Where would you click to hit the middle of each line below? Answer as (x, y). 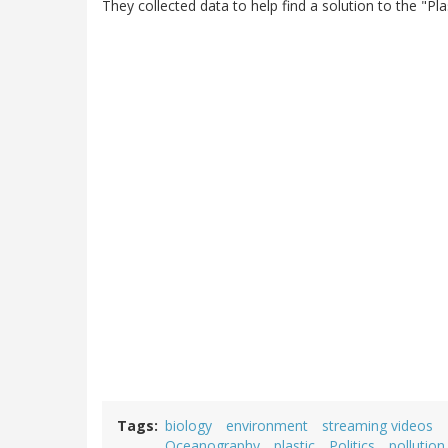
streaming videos (377, 426)
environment (267, 426)
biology (188, 426)
